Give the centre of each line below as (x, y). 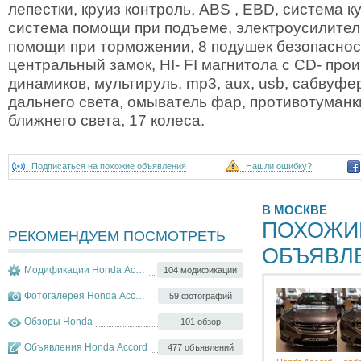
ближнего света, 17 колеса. (106, 120)
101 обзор (201, 321)
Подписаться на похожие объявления (112, 166)
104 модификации (200, 270)
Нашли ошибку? (282, 166)
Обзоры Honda (58, 322)
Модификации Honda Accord (80, 270)
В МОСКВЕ (295, 210)
